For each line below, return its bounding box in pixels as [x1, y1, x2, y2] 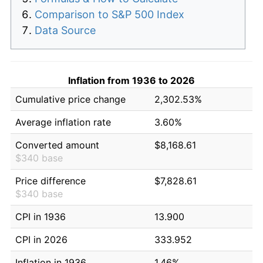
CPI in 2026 [15, 233, 68, 245]
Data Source [35, 23, 96, 36]
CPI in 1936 [15, 210, 66, 222]
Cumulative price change [15, 93, 126, 105]
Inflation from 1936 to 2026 [68, 74, 195, 86]
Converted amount [15, 139, 99, 151]
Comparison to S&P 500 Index [35, 8, 184, 21]
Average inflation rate [15, 116, 111, 128]
